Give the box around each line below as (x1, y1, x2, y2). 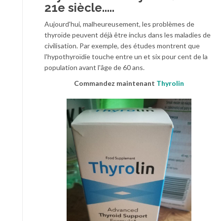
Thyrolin (156, 79, 184, 87)
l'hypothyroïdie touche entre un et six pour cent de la (44, 52, 208, 61)
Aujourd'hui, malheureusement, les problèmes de (44, 20, 194, 28)
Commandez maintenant (74, 79, 156, 87)
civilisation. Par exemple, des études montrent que (44, 41, 200, 50)
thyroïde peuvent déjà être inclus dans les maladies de (44, 31, 211, 39)
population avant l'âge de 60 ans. (44, 63, 145, 72)
